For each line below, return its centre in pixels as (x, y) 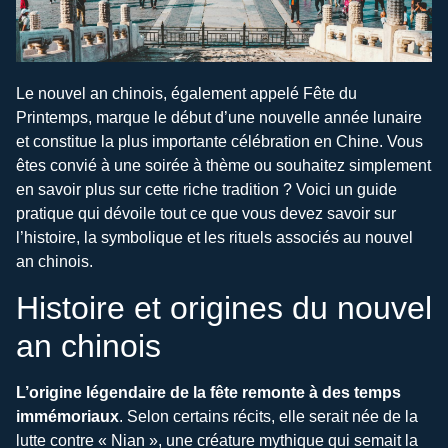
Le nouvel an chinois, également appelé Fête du (186, 94)
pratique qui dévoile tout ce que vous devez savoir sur (206, 214)
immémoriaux (67, 416)
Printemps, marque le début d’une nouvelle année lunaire (219, 118)
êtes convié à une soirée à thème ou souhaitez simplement (223, 166)
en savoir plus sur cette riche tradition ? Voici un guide (206, 190)
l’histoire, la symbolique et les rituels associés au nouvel (214, 238)
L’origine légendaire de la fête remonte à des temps (208, 392)
